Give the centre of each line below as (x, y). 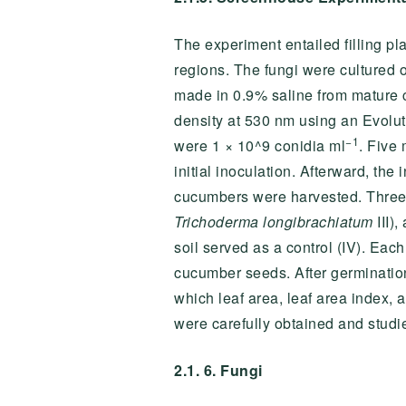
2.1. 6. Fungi (218, 370)
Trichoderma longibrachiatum (274, 222)
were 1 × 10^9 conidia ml (260, 145)
